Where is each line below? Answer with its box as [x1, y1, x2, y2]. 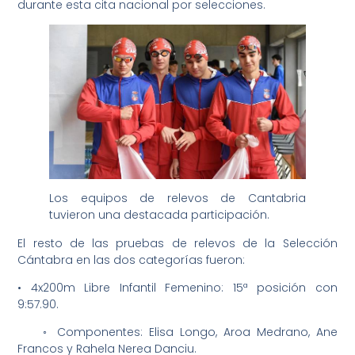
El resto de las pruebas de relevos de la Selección [17, 235, 338, 251]
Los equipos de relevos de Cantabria [49, 190, 306, 207]
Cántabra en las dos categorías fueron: [17, 251, 246, 268]
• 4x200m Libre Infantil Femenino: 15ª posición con [17, 280, 338, 296]
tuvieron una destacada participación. [49, 207, 270, 223]
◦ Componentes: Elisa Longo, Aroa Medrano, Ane [17, 324, 338, 341]
